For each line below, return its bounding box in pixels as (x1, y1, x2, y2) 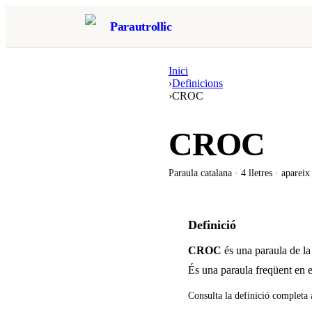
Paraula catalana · (169, 167, 241, 179)
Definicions (172, 77, 223, 89)
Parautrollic (110, 19, 172, 33)
